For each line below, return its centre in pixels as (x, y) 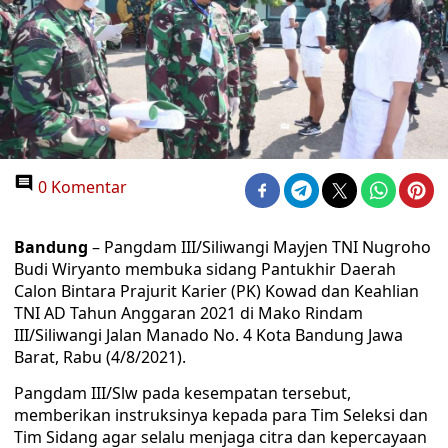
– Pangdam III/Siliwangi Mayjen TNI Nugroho (259, 247)
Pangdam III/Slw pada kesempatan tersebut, (182, 393)
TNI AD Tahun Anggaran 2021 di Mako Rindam (188, 313)
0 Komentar (80, 187)
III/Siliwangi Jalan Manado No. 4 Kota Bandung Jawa (208, 335)
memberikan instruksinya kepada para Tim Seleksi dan (221, 415)
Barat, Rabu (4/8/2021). (100, 357)
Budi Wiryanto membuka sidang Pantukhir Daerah (205, 269)
